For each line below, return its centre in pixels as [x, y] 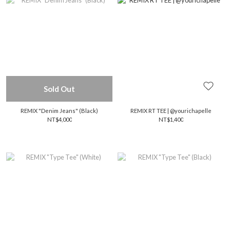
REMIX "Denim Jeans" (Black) [59, 111]
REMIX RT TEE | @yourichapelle [171, 111]
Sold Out [59, 89]
